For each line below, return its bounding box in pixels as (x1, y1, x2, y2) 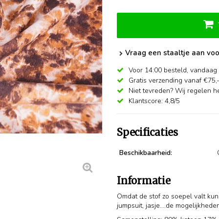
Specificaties (117, 126, 178, 138)
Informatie (117, 174, 171, 187)
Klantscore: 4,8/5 (127, 96, 180, 106)
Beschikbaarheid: (119, 148, 172, 157)
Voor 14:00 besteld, (127, 66, 190, 75)
